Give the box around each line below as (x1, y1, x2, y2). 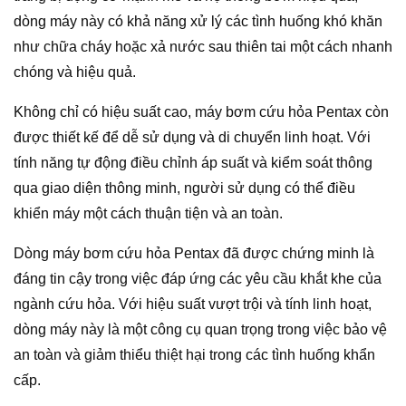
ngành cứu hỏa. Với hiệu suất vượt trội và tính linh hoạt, (14, 295, 372, 312)
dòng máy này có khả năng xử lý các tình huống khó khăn (14, 13, 382, 29)
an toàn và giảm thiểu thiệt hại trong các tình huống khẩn (14, 346, 375, 362)
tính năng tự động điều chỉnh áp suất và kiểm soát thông (14, 154, 372, 170)
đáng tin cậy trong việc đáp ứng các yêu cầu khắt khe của (14, 270, 382, 286)
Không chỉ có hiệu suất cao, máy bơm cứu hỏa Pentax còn (14, 103, 389, 120)
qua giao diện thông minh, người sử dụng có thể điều (14, 179, 355, 196)
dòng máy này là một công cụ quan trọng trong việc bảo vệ (14, 321, 387, 337)
